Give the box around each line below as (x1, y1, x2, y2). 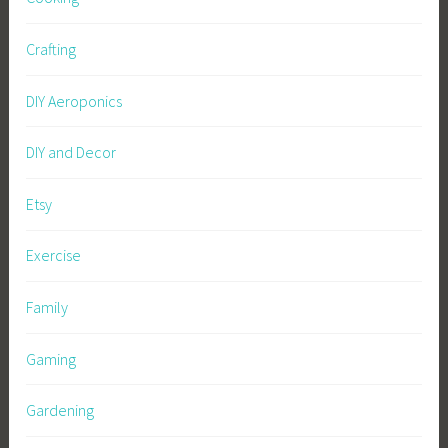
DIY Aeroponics (26, 90, 123, 111)
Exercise (26, 245, 82, 266)
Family (26, 296, 69, 317)
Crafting (26, 38, 77, 59)
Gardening (26, 400, 95, 421)
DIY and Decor (26, 142, 117, 163)
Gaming (26, 348, 77, 369)
